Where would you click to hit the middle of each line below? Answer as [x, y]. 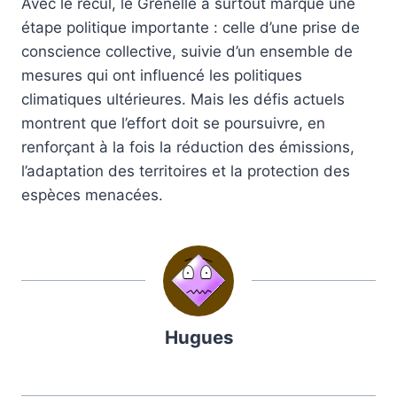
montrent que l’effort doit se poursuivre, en [173, 124]
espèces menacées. [92, 195]
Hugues [198, 338]
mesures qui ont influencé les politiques [162, 76]
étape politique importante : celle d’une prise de [191, 28]
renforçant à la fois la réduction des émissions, [188, 148]
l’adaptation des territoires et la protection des [186, 171]
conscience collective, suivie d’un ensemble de [187, 52]
